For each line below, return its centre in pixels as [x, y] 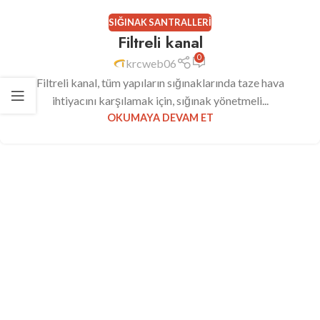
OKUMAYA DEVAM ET [160, 118]
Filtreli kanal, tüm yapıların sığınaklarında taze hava [160, 83]
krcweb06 [151, 64]
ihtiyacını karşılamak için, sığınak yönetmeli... [160, 101]
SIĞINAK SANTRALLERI [160, 22]
